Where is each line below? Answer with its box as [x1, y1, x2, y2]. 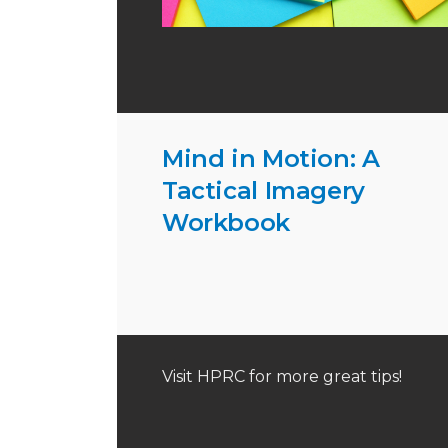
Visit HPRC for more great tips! [162, 367, 402, 387]
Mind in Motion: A [162, 144, 380, 173]
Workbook [162, 208, 290, 237]
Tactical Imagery [162, 176, 365, 205]
